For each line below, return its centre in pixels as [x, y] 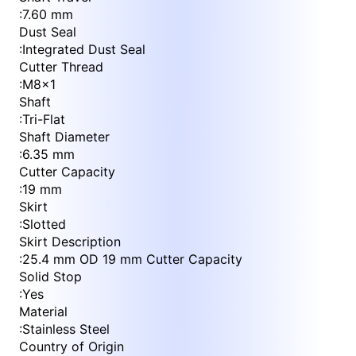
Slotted [44, 224]
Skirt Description [70, 242]
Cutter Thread [61, 67]
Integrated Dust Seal [84, 50]
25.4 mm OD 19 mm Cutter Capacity [132, 259]
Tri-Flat [44, 120]
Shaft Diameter [64, 137]
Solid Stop [50, 277]
